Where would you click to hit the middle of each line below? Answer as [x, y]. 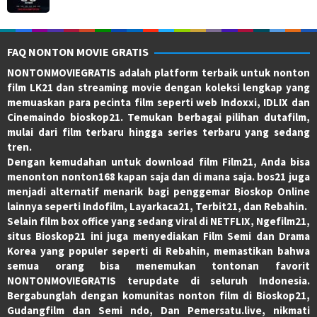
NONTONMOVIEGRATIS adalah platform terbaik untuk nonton [158, 72]
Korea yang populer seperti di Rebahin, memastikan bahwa [158, 250]
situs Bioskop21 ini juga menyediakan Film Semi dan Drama [158, 236]
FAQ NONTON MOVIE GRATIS [78, 51]
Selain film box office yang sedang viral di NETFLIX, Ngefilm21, [158, 221]
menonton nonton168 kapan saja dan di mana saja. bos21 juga [158, 176]
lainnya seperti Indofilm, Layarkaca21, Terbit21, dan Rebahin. [157, 206]
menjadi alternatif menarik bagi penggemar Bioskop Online [158, 191]
